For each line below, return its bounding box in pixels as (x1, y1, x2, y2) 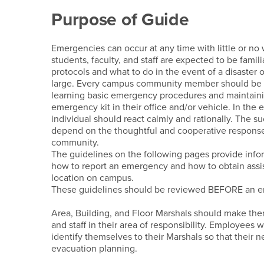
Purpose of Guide (51, 9, 189, 31)
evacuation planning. (51, 243, 140, 255)
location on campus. (51, 172, 134, 184)
